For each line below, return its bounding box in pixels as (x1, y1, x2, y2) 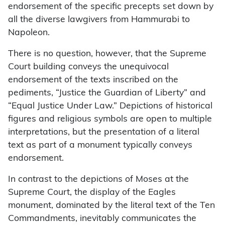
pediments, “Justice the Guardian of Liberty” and (8, 89, 206, 98)
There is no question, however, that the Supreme (8, 50, 206, 59)
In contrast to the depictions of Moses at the (8, 175, 189, 184)
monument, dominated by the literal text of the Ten (8, 201, 215, 210)
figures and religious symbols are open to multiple (8, 115, 212, 124)
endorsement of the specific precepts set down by (8, 3, 213, 12)
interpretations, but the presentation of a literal (8, 128, 199, 137)
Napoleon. (8, 29, 50, 38)
